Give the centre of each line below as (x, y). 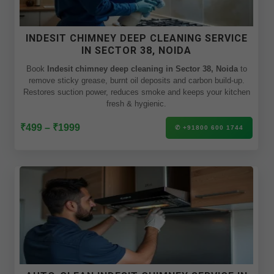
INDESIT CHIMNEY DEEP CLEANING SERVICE (136, 38)
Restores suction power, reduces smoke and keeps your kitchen (136, 92)
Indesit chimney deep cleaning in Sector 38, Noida (142, 69)
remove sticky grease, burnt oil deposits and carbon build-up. (136, 80)
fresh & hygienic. (136, 104)
